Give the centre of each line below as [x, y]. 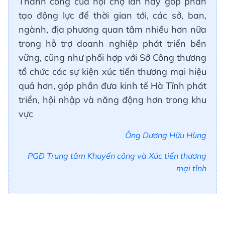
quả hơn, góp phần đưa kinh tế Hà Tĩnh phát [113, 85]
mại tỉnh [191, 168]
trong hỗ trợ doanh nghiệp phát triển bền [113, 43]
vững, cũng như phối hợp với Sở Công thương [113, 57]
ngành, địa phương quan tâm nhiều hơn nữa [113, 29]
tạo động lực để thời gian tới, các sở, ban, [113, 15]
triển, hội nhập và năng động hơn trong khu [113, 99]
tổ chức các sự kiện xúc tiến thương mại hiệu [113, 71]
